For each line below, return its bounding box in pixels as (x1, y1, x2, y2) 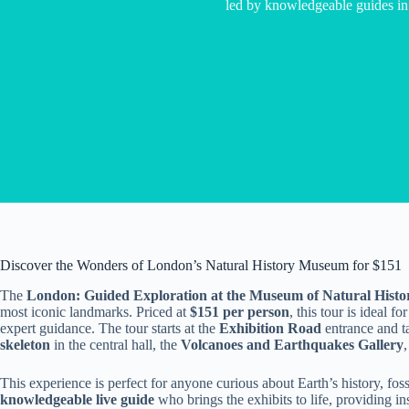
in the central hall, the (50, 336, 181, 352)
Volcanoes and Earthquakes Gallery (181, 336, 404, 352)
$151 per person (190, 303, 289, 320)
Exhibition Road (219, 320, 321, 336)
